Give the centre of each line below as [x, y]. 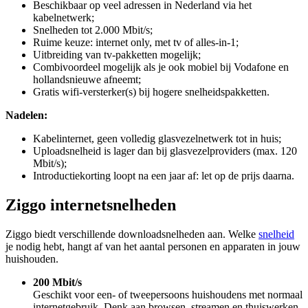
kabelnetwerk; [64, 18]
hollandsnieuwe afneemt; [87, 79]
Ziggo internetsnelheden [91, 205]
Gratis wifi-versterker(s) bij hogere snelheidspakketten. [151, 92]
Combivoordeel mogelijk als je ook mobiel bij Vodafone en [161, 67]
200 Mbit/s [57, 282]
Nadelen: [26, 115]
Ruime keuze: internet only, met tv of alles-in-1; [136, 42]
